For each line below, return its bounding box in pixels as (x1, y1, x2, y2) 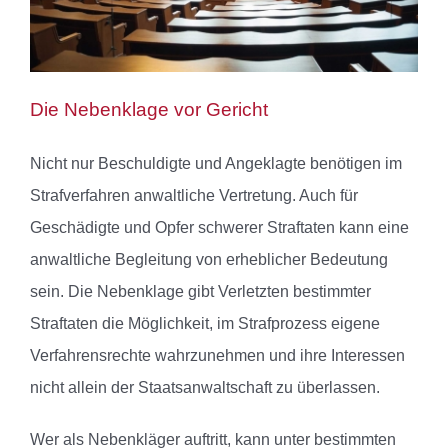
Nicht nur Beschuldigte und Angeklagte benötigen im (30, 155, 402, 173)
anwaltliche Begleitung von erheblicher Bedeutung (30, 251, 388, 269)
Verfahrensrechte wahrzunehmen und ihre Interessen (30, 347, 405, 365)
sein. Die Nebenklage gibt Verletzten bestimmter (30, 283, 371, 301)
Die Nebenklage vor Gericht (30, 99, 268, 121)
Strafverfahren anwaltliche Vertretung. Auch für (30, 187, 358, 205)
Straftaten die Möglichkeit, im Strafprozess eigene (30, 315, 380, 333)
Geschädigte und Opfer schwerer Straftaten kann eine (30, 219, 409, 237)
